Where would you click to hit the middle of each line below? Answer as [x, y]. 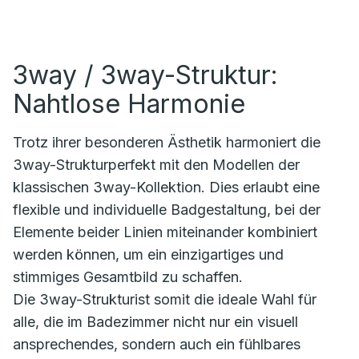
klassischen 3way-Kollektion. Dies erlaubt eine [166, 187]
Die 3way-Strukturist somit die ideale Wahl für [165, 299]
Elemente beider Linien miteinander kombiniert [165, 232]
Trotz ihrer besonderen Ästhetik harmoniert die [167, 142]
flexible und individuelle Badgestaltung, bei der [167, 209]
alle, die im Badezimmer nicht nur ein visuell [155, 321]
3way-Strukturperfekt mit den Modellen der [156, 164]
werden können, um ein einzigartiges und [148, 254]
